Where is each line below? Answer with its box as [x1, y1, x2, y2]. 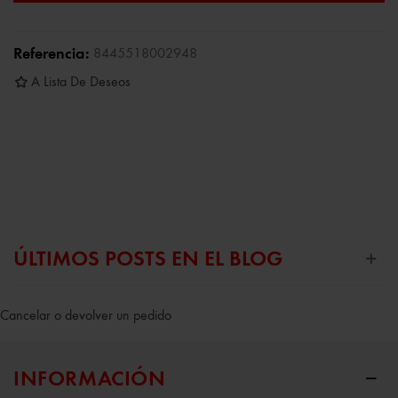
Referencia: [13, 45, 90, 62]
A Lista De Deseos [31, 75, 131, 90]
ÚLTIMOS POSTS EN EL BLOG [13, 249, 283, 271]
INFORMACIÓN [13, 369, 166, 391]
